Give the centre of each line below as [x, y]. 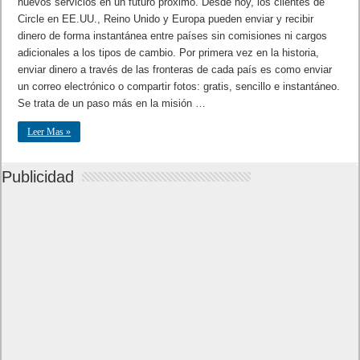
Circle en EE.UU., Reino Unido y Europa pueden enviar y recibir [166, 18]
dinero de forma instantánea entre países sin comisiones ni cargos [173, 35]
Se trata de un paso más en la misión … [112, 103]
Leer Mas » [49, 131]
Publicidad [38, 176]
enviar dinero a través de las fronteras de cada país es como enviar [175, 69]
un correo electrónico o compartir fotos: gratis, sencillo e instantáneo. [179, 86]
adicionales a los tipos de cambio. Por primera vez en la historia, [169, 52]
